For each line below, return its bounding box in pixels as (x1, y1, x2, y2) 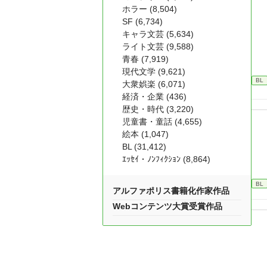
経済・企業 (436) (122, 92, 187, 101)
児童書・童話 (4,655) (122, 117, 202, 126)
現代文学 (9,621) (122, 67, 185, 76)
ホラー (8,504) (122, 4, 177, 14)
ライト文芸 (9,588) (122, 42, 194, 51)
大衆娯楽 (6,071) (122, 79, 185, 89)
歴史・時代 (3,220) (122, 104, 194, 114)
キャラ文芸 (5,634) (122, 29, 194, 39)
